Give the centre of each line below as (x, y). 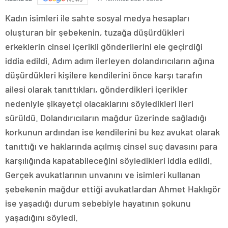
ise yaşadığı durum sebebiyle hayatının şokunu (98, 203)
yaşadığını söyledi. (41, 218)
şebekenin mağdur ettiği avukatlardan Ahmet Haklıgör (113, 189)
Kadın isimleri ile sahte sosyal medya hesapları (97, 18)
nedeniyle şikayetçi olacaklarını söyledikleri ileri (99, 104)
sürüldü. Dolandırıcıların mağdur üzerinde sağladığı (106, 118)
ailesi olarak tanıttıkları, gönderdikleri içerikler (96, 89)
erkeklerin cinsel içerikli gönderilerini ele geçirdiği (104, 47)
